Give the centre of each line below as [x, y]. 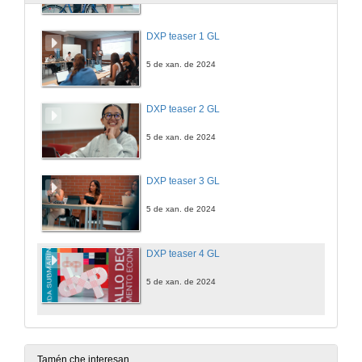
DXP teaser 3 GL [183, 181]
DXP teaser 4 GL [183, 253]
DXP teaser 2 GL [183, 109]
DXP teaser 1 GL [183, 37]
